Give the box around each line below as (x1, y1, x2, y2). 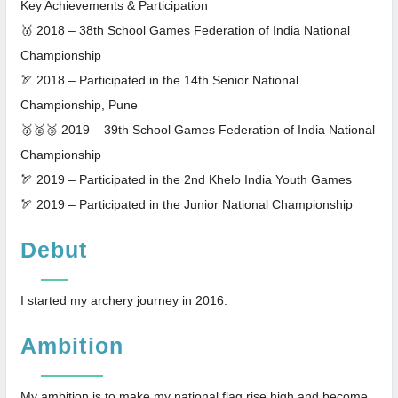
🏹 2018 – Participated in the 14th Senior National (20, 72, 298, 87)
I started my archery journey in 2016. (20, 292, 227, 307)
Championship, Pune (20, 97, 138, 112)
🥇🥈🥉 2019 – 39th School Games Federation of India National (20, 122, 375, 137)
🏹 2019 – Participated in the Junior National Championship (20, 196, 353, 211)
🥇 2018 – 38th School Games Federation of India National (20, 22, 350, 37)
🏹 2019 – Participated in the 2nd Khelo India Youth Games (20, 171, 352, 187)
